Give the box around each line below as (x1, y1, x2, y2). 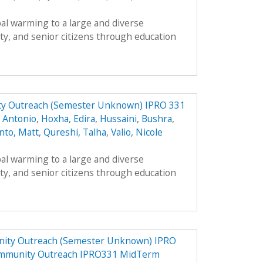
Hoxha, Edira (41, 112, 95, 125)
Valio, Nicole (110, 125, 163, 139)
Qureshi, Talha (43, 125, 106, 139)
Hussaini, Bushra (99, 112, 172, 125)
